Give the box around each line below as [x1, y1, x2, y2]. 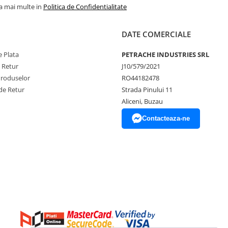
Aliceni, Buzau [122, 97, 163, 106]
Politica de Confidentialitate [43, 2, 127, 11]
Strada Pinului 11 [122, 85, 173, 94]
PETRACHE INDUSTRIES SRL [122, 50, 209, 59]
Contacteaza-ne [142, 115, 190, 122]
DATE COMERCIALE [122, 29, 191, 39]
